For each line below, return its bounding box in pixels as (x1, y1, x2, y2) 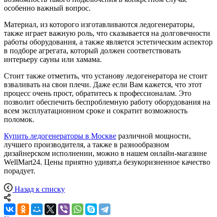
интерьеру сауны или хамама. (4, 55, 102, 64)
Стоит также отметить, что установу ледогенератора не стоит (4, 72, 207, 80)
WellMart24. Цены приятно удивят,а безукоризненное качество (4, 158, 210, 167)
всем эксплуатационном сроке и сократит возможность (4, 107, 187, 115)
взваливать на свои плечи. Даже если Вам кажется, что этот (4, 80, 202, 89)
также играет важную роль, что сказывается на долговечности (4, 29, 210, 38)
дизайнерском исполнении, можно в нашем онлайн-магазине (4, 149, 207, 158)
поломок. (4, 115, 34, 124)
